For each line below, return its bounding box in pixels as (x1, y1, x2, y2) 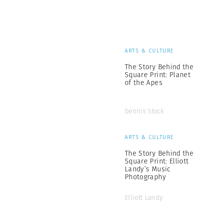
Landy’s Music (125, 164, 171, 174)
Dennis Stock (125, 107, 164, 116)
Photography (125, 172, 166, 182)
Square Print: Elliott (125, 156, 189, 166)
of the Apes (125, 78, 163, 87)
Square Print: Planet (125, 70, 191, 80)
